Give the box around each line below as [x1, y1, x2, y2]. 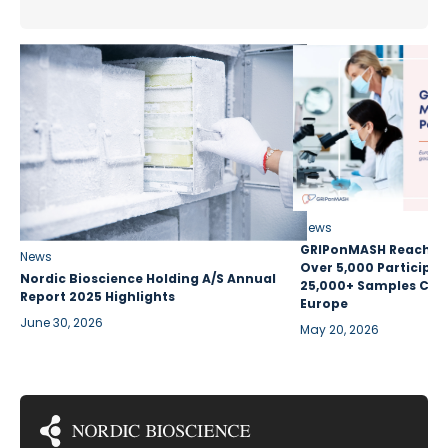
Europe [300, 294, 348, 312]
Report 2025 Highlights [20, 287, 175, 305]
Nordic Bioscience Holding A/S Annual [20, 269, 276, 287]
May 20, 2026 [300, 320, 379, 338]
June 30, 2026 [20, 313, 103, 331]
